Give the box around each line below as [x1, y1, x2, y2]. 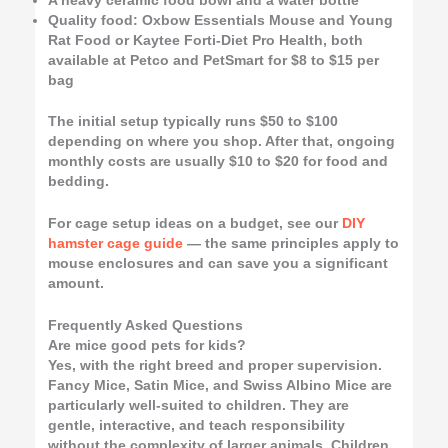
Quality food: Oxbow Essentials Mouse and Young [48, 13, 394, 29]
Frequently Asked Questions [48, 317, 244, 333]
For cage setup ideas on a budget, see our [48, 215, 343, 231]
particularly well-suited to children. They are [48, 397, 350, 413]
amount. [48, 275, 105, 291]
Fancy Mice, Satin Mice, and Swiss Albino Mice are [48, 377, 393, 393]
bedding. [48, 173, 110, 189]
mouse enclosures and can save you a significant [48, 255, 389, 271]
